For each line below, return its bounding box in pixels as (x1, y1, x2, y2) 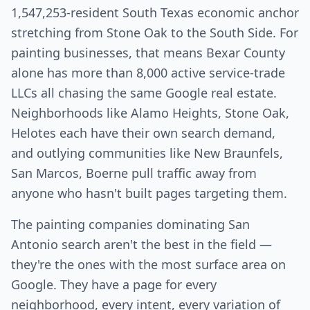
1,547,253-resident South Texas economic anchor (11, 4, 299, 21)
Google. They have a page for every (11, 276, 217, 293)
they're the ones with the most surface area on (11, 256, 286, 273)
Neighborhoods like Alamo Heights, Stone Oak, (11, 104, 289, 122)
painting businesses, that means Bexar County (11, 44, 285, 62)
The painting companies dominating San (11, 216, 250, 233)
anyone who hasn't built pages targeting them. (11, 185, 287, 202)
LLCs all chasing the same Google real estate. (11, 84, 277, 102)
